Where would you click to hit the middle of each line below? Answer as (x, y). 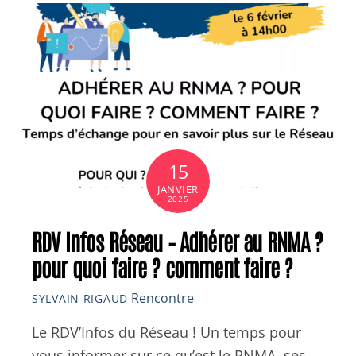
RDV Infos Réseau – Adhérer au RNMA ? (178, 240)
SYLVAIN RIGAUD (80, 299)
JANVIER (178, 190)
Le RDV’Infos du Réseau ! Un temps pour (166, 332)
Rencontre (162, 298)
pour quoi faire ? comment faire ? (163, 266)
